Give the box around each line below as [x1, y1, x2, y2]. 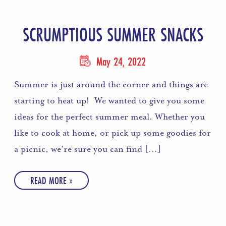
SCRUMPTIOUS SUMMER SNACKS [22, 21, 203, 47]
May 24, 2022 [93, 53, 146, 69]
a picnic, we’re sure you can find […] [14, 143, 161, 154]
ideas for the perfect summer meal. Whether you [14, 110, 205, 122]
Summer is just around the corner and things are [14, 78, 208, 90]
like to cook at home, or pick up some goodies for [14, 127, 211, 138]
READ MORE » [30, 173, 73, 187]
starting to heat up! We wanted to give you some [14, 94, 205, 106]
